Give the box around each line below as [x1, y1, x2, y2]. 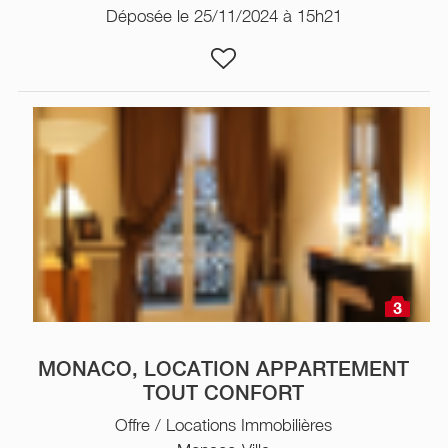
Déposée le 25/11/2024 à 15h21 [105, 5, 342, 26]
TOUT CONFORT [143, 380, 305, 405]
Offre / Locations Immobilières [115, 414, 333, 435]
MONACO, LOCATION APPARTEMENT [38, 356, 410, 381]
